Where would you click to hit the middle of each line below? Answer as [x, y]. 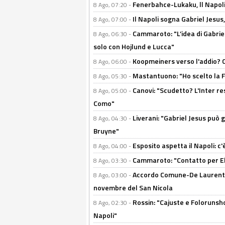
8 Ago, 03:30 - [113, 160]
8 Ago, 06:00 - [113, 62]
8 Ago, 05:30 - [113, 76]
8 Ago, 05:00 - [113, 91]
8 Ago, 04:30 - [113, 118]
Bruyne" [106, 131]
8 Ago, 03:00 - [113, 175]
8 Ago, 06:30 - [113, 34]
